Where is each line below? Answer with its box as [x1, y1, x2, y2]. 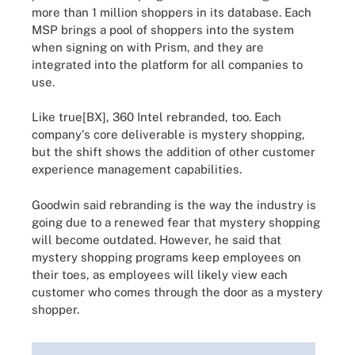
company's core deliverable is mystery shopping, [32, 128, 305, 141]
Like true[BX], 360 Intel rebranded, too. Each [32, 110, 281, 124]
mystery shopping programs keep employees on [32, 250, 301, 264]
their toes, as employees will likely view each [32, 267, 288, 281]
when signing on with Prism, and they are [32, 40, 264, 54]
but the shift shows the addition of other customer [32, 145, 315, 158]
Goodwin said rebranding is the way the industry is [32, 197, 316, 212]
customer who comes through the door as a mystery [32, 284, 323, 299]
